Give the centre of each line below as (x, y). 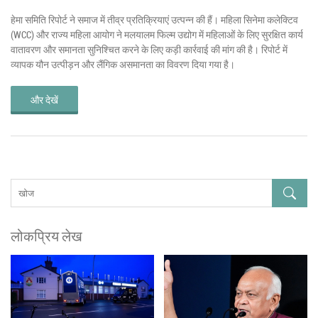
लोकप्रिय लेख (46, 236)
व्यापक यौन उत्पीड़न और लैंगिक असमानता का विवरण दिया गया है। (123, 64)
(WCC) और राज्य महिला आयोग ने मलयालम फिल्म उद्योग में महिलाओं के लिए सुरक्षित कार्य (157, 34)
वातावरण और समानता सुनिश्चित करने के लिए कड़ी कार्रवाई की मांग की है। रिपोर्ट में (149, 49)
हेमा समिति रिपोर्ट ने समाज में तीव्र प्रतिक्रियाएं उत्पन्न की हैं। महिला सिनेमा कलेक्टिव (154, 19)
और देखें (44, 99)
